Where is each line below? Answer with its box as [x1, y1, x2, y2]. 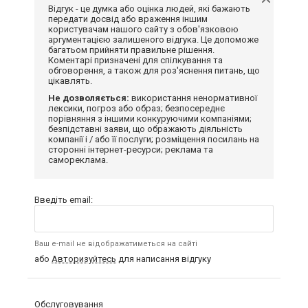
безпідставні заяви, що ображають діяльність [48, 123, 243, 134]
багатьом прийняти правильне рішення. [48, 44, 214, 55]
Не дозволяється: [48, 92, 129, 103]
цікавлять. [48, 75, 92, 86]
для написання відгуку [116, 253, 211, 264]
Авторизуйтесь [52, 253, 116, 264]
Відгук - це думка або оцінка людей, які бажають [48, 3, 250, 14]
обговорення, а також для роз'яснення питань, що [48, 65, 260, 76]
